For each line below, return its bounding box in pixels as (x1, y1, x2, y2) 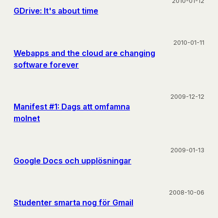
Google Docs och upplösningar (14, 155, 131, 165)
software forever (14, 59, 79, 70)
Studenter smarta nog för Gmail (14, 198, 133, 208)
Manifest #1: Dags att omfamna (14, 102, 130, 112)
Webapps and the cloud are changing (14, 48, 155, 58)
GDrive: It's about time (14, 6, 98, 16)
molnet (14, 113, 40, 124)
